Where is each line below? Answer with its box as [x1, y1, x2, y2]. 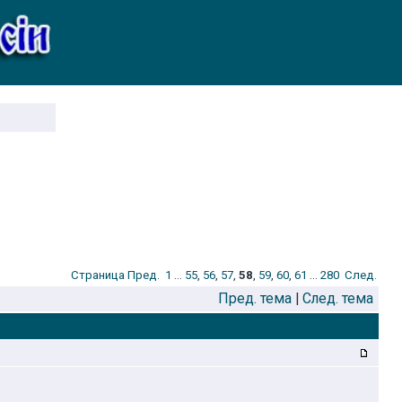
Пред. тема [218, 290, 292, 307]
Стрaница [71, 268, 125, 282]
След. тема [302, 290, 373, 307]
